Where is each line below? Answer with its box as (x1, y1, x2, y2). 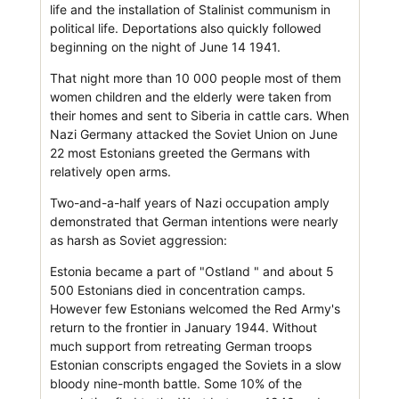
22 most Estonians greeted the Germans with (49, 144, 310, 160)
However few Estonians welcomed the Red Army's (49, 300, 340, 316)
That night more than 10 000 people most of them (49, 69, 341, 85)
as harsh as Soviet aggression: (49, 232, 227, 248)
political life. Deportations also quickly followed (49, 20, 322, 36)
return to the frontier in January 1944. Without (49, 319, 317, 335)
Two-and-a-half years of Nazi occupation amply (49, 194, 330, 210)
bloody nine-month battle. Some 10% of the (49, 375, 302, 391)
